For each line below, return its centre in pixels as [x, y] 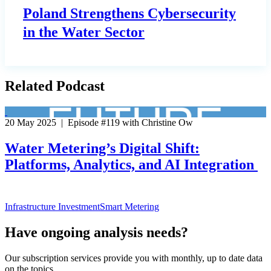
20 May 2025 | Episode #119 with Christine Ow [99, 123]
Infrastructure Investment [52, 207]
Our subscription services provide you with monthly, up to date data [134, 258]
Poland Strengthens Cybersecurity [129, 14]
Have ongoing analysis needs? [96, 232]
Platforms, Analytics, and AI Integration [129, 165]
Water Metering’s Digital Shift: [102, 149]
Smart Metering [129, 207]
